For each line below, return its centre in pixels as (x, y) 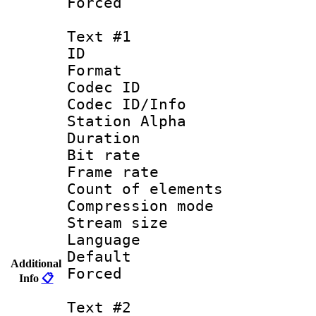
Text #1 (99, 36)
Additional (36, 263)
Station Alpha (127, 121)
